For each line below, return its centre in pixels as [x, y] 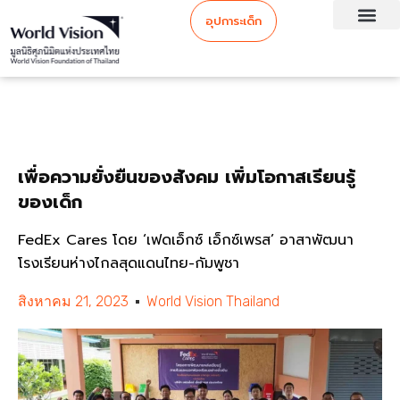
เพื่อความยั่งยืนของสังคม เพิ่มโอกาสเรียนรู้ [187, 176]
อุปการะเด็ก [233, 21]
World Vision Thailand [213, 301]
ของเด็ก [50, 201]
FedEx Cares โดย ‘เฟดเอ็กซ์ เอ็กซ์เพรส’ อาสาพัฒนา [186, 240]
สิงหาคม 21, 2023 [73, 301]
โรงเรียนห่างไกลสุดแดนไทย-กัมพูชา [129, 263]
